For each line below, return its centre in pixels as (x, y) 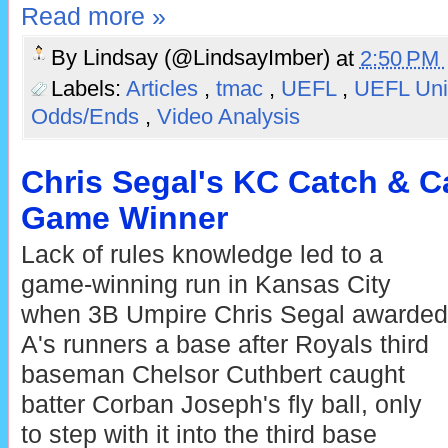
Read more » (93, 17)
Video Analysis (228, 117)
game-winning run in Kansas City (205, 284)
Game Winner (124, 217)
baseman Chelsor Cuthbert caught (212, 374)
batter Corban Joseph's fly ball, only (221, 404)
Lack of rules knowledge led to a (201, 254)
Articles (164, 89)
